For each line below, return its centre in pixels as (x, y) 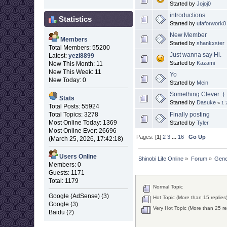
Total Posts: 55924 (74, 106)
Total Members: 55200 (79, 48)
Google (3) (63, 204)
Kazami (206, 63)
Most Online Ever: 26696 (82, 130)
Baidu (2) (61, 212)
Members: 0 (65, 165)
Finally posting (190, 114)
